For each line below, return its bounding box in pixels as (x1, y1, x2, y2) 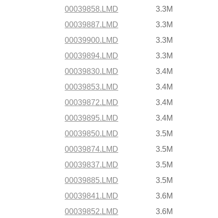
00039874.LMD (65, 145, 118, 153)
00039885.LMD (65, 176, 118, 184)
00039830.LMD (65, 67, 118, 75)
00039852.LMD (65, 207, 118, 216)
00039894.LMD (65, 52, 118, 60)
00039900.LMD (65, 36, 118, 44)
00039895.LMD (65, 114, 118, 122)
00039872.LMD (65, 98, 118, 107)
